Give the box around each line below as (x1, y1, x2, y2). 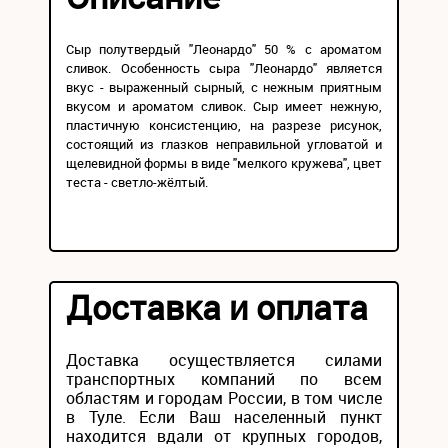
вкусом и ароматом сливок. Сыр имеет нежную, (66, 97, 382, 115)
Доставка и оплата (66, 284, 368, 330)
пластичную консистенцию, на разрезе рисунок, (66, 116, 382, 134)
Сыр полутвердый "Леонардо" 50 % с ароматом (66, 40, 382, 58)
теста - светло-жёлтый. (66, 173, 208, 191)
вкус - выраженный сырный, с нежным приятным (66, 78, 382, 96)
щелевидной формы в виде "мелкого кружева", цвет (66, 154, 382, 172)
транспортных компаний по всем (66, 368, 382, 390)
